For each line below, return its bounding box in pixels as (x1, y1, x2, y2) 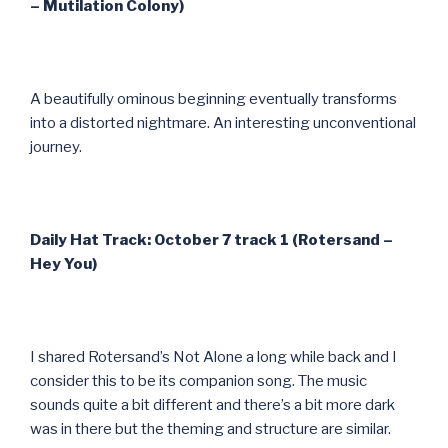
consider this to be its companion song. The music (30, 371, 367, 390)
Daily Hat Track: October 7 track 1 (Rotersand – (30, 230, 393, 249)
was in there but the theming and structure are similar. (30, 419, 391, 438)
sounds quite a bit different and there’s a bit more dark (30, 395, 395, 414)
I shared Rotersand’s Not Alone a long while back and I (30, 347, 397, 366)
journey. (30, 137, 82, 156)
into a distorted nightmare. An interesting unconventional (30, 113, 416, 132)
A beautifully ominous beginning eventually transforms (30, 89, 397, 108)
